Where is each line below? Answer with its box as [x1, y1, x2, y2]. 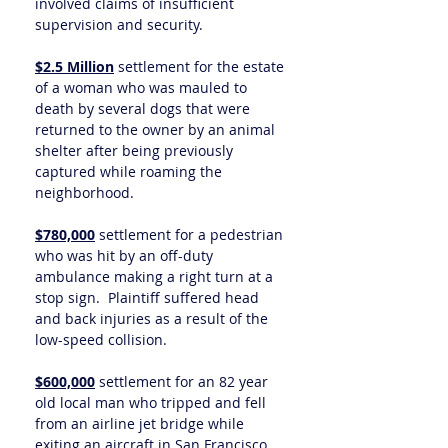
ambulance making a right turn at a [35, 267, 273, 286]
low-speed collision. [35, 330, 167, 349]
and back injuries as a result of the [35, 309, 268, 328]
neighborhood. [35, 183, 134, 202]
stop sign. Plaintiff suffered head [35, 288, 259, 307]
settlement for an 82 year [95, 372, 268, 391]
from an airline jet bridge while [35, 414, 244, 433]
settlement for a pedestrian [95, 225, 283, 244]
